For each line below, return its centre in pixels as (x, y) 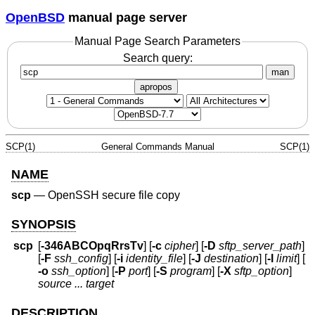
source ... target (76, 284)
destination (232, 259)
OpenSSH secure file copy (114, 195)
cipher (180, 246)
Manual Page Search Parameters (157, 41)
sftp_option (262, 271)
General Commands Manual (157, 146)
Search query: (157, 58)
